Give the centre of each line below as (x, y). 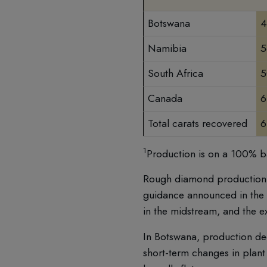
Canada (165, 99)
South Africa (176, 74)
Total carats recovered (198, 124)
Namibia (167, 49)
